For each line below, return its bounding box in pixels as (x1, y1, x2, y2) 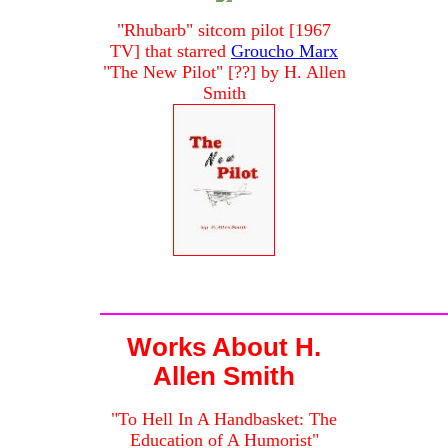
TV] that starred (110, 41, 231, 62)
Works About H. (127, 333, 321, 362)
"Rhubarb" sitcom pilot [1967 (117, 20, 331, 41)
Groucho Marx (231, 41, 338, 62)
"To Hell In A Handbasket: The (111, 409, 337, 430)
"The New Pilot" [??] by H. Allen (102, 62, 346, 83)
